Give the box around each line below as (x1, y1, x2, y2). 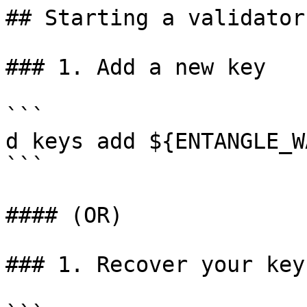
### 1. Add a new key (5, 55, 266, 79)
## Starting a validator (5, 5, 305, 30)
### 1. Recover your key (5, 252, 305, 277)
